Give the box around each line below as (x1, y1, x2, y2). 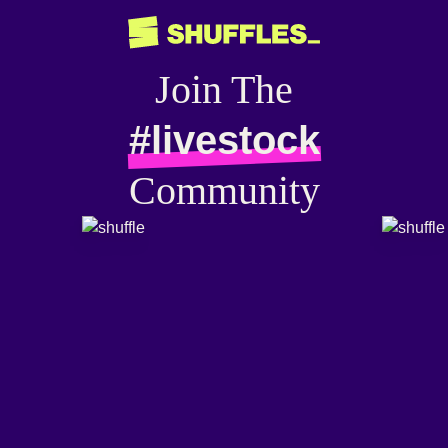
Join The (155, 66, 293, 112)
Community (128, 167, 320, 213)
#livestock (128, 117, 320, 162)
